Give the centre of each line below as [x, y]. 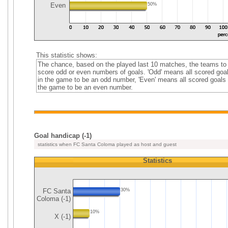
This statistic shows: [66, 55]
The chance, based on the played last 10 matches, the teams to [132, 64]
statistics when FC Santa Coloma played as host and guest [106, 144]
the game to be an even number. [85, 87]
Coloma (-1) [54, 199]
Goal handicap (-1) [63, 136]
